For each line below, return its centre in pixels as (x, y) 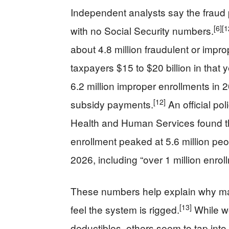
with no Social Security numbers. (142, 31)
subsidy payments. (112, 104)
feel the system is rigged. (125, 210)
